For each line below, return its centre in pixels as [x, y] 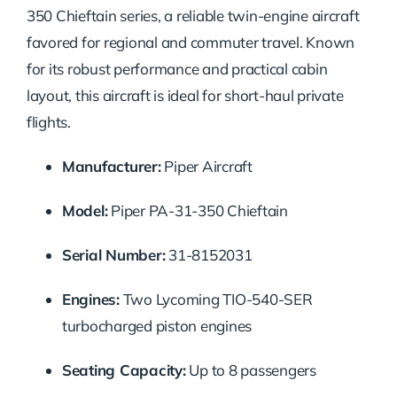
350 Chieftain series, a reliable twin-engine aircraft [193, 16]
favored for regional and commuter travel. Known [190, 43]
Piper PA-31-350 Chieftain [198, 211]
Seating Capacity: [124, 370]
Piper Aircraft [206, 167]
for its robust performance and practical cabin [177, 69]
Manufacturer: [111, 167]
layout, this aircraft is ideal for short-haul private [185, 96]
